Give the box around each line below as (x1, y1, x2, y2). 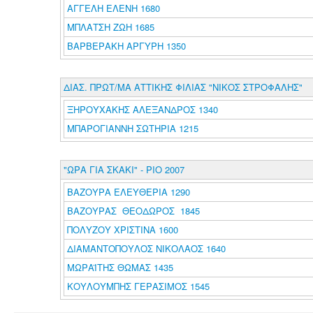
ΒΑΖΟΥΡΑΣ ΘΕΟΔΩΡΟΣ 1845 (66, 204, 200, 217)
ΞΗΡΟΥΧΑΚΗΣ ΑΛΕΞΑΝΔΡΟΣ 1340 (66, 103, 218, 116)
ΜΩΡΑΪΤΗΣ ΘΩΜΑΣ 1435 (66, 261, 173, 274)
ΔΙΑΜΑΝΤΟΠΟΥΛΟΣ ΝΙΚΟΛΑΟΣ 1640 (66, 242, 226, 255)
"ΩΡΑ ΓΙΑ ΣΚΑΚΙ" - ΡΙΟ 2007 (63, 163, 184, 176)
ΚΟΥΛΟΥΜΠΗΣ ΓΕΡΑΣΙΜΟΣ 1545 (66, 279, 210, 293)
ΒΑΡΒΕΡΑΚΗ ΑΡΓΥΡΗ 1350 (66, 39, 186, 52)
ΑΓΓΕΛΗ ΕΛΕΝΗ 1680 (66, 1, 160, 15)
